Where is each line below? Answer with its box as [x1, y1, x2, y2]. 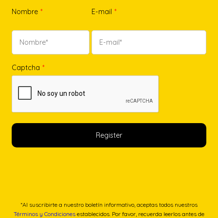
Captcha [12, 63, 40, 72]
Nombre [12, 7, 38, 16]
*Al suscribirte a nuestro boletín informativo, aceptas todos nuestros [20, 201, 198, 209]
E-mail [91, 7, 112, 16]
